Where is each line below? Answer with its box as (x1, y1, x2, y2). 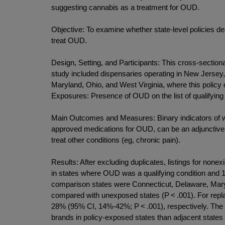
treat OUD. (51, 36, 87, 45)
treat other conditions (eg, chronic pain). (51, 135, 180, 144)
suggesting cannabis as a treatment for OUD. (51, 3, 199, 12)
